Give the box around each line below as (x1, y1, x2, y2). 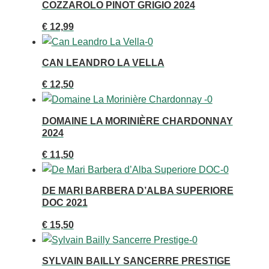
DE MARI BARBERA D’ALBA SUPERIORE (41, 186, 234, 196)
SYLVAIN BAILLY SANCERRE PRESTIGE (41, 255, 231, 266)
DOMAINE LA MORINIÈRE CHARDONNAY (41, 115, 233, 126)
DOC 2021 (41, 198, 88, 208)
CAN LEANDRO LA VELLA (41, 58, 165, 68)
